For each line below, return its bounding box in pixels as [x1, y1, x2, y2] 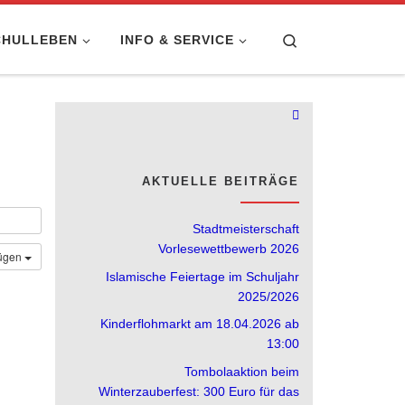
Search [298, 31, 341, 47]
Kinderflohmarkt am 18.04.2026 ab [100, 316, 299, 332]
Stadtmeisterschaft [193, 221, 299, 236]
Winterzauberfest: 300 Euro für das [99, 384, 299, 400]
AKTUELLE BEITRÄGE [142, 174, 299, 189]
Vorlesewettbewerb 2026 [158, 240, 299, 256]
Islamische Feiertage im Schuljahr [106, 268, 299, 284]
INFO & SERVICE [119, 32, 234, 47]
